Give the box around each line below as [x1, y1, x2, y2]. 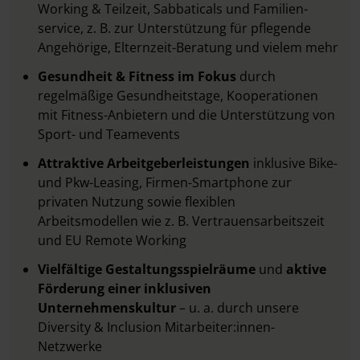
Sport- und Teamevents [38, 125, 180, 143]
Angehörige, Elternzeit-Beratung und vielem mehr [38, 39, 338, 56]
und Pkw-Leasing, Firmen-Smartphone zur [38, 174, 292, 191]
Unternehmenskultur [38, 299, 179, 317]
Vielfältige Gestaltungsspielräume [38, 260, 259, 278]
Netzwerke [38, 337, 102, 355]
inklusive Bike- [253, 154, 337, 172]
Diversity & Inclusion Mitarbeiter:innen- [38, 318, 275, 336]
